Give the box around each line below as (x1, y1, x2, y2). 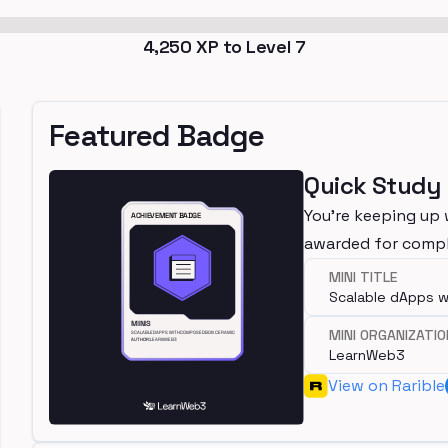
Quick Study (304, 170, 441, 201)
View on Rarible (328, 375, 446, 396)
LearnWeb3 (329, 346, 406, 364)
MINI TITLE (329, 268, 398, 286)
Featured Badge (49, 116, 265, 155)
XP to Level (191, 35, 295, 58)
